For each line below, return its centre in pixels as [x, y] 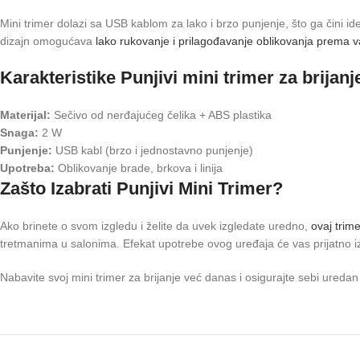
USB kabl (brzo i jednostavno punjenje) [153, 151]
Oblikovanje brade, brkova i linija [139, 168]
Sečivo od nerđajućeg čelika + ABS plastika [161, 115]
